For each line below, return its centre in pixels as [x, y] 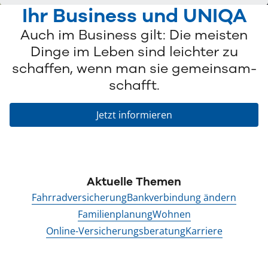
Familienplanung [115, 214]
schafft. [134, 85]
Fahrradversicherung [79, 197]
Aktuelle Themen [134, 182]
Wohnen [171, 214]
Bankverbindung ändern [182, 197]
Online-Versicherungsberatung [115, 231]
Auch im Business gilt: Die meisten [134, 35]
